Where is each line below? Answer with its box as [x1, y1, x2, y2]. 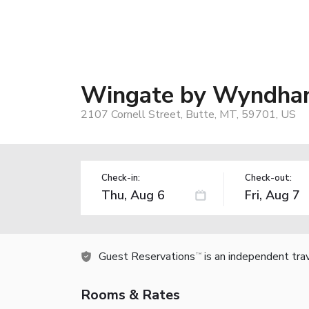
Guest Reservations [99, 248, 195, 264]
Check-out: [244, 171, 292, 184]
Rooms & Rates [81, 285, 180, 304]
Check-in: [101, 171, 140, 184]
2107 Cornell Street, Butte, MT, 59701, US [81, 106, 296, 122]
